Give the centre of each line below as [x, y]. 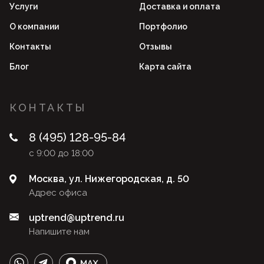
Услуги [24, 7]
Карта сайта [166, 67]
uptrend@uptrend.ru [77, 218]
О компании [34, 27]
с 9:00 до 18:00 [61, 154]
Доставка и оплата [180, 7]
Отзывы [156, 47]
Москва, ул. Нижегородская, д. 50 [109, 179]
